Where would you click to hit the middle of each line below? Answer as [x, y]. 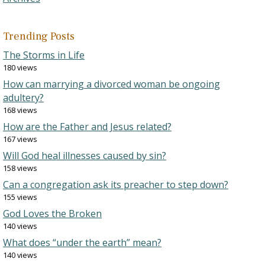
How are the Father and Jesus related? [87, 127]
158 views [20, 168]
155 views [20, 197]
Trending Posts [39, 36]
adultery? [23, 98]
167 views [20, 139]
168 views [20, 110]
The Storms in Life [44, 55]
